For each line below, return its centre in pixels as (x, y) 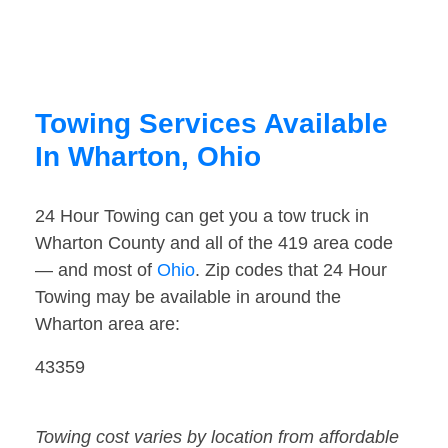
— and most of (96, 270)
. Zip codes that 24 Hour (291, 270)
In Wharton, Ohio (148, 157)
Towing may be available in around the (188, 297)
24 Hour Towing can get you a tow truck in (202, 216)
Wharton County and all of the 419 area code (214, 243)
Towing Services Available (211, 124)
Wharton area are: (107, 324)
